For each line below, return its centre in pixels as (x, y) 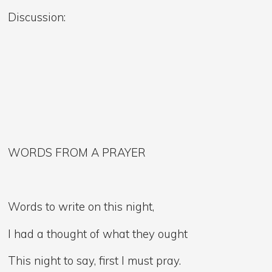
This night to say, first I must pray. (95, 261)
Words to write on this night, (81, 207)
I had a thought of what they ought (98, 233)
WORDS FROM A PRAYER (77, 152)
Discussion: (37, 17)
